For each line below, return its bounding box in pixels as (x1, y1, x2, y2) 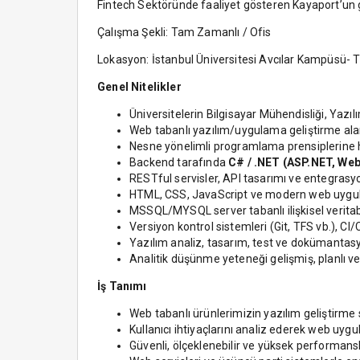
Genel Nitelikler (97, 80, 182, 93)
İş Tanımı (97, 280, 147, 292)
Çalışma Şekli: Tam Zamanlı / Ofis (97, 26, 272, 39)
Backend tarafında (129, 156, 229, 169)
